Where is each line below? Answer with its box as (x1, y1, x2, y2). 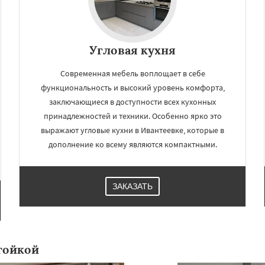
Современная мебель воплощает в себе (60, 68, 205, 79)
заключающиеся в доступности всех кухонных (49, 96, 216, 107)
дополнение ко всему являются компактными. (48, 139, 217, 150)
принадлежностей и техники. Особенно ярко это (43, 111, 222, 121)
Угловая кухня (89, 43, 176, 57)
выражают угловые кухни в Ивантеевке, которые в (41, 125, 224, 135)
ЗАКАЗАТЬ (112, 182, 153, 191)
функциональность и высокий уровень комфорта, (40, 82, 225, 93)
